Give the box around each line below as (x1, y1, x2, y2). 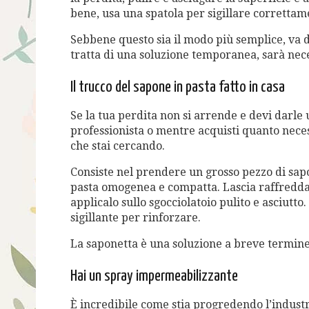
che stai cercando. (70, 139, 165, 152)
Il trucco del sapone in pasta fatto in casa (70, 79, 285, 95)
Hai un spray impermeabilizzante (70, 268, 238, 284)
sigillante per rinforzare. (70, 210, 201, 224)
